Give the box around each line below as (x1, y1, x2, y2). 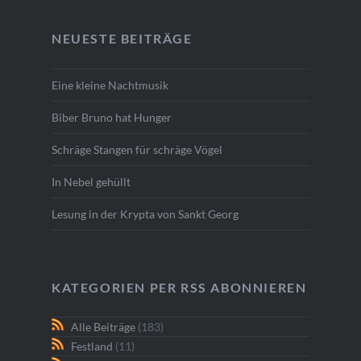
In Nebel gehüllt (51, 174, 131, 189)
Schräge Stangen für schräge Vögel (51, 142, 222, 156)
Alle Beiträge (70, 320, 135, 334)
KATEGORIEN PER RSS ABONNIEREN (51, 279, 307, 295)
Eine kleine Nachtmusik (51, 77, 168, 92)
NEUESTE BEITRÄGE (51, 30, 193, 46)
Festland (70, 339, 113, 354)
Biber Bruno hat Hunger (51, 110, 172, 124)
